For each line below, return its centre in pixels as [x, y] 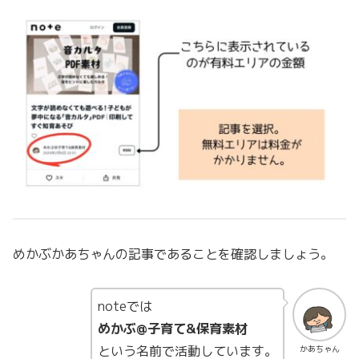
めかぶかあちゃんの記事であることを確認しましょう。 [173, 254]
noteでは [125, 307]
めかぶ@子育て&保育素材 [173, 329]
